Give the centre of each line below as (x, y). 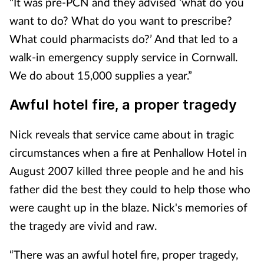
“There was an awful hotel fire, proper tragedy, (124, 254)
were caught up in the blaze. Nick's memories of (128, 207)
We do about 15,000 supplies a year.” (101, 75)
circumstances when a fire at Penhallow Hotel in (128, 152)
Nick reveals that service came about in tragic (122, 134)
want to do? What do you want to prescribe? (121, 20)
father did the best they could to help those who (130, 189)
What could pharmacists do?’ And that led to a (123, 39)
